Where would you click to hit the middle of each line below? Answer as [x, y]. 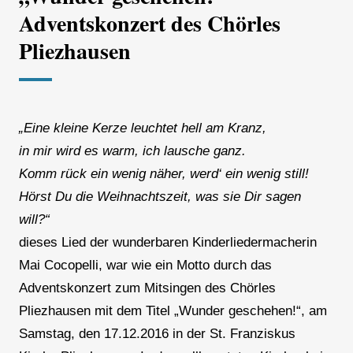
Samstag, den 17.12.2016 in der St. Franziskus [157, 334]
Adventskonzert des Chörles [149, 24]
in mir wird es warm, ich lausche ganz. [132, 151]
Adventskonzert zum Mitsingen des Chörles [147, 288]
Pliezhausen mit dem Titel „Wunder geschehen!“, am [173, 311]
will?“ [34, 220]
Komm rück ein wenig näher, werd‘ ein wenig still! [163, 174]
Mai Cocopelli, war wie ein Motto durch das [145, 266]
